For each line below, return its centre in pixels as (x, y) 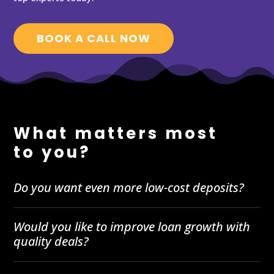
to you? (52, 153)
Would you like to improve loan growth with (132, 227)
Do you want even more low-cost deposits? (129, 188)
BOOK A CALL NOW (94, 39)
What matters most (116, 134)
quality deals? (51, 242)
